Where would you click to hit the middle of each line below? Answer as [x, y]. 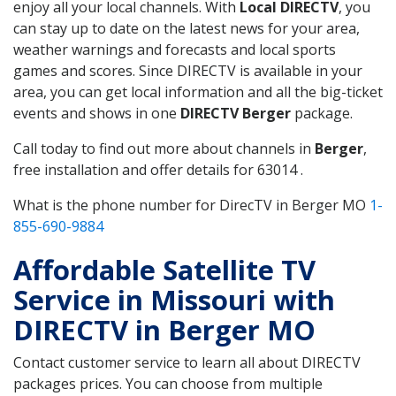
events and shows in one [97, 113]
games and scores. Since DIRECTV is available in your [188, 70]
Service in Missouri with [174, 299]
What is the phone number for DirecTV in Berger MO [191, 205]
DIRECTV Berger [236, 113]
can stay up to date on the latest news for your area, [187, 28]
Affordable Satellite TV [164, 269]
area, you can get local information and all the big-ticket [198, 91]
